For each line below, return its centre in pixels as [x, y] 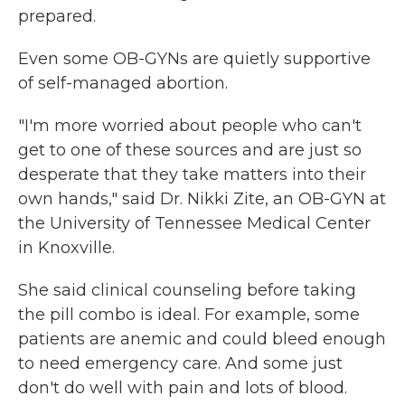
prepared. [57, 17]
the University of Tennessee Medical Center [194, 224]
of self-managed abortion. [123, 84]
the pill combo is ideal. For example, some [189, 315]
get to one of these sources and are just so [190, 151]
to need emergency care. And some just [180, 364]
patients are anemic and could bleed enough [202, 339]
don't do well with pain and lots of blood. [183, 388]
